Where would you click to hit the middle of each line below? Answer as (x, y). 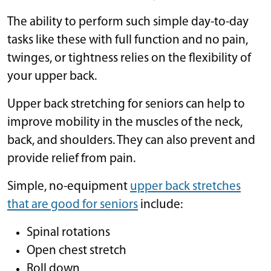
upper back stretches (185, 186)
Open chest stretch (77, 250)
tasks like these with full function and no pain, (128, 40)
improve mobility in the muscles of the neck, (125, 122)
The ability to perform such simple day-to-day (128, 22)
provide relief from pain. (71, 158)
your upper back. (52, 76)
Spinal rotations (68, 232)
